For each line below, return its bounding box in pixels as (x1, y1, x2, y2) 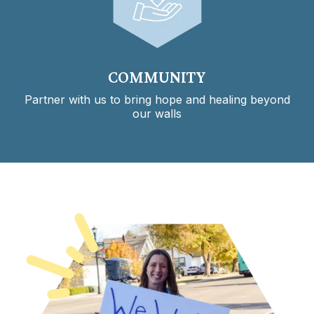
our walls (132, 106, 182, 121)
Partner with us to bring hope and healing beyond (24, 92, 290, 107)
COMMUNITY (108, 67, 206, 86)
